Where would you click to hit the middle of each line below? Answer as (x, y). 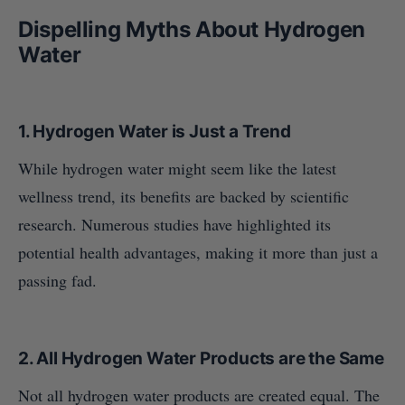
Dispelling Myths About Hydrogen (192, 29)
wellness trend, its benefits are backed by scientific (184, 196)
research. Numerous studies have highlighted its (174, 224)
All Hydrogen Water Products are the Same (210, 358)
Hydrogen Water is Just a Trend (162, 131)
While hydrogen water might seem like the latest (177, 168)
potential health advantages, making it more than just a (198, 252)
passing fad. (57, 280)
